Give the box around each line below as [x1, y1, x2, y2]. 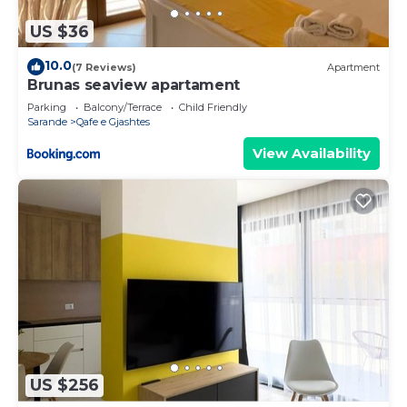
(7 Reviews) [72, 60, 136, 74]
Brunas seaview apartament [27, 76, 240, 94]
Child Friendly [179, 101, 247, 114]
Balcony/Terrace [84, 101, 162, 114]
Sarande [27, 115, 67, 129]
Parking [27, 101, 66, 114]
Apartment [327, 60, 380, 74]
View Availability [253, 144, 371, 163]
